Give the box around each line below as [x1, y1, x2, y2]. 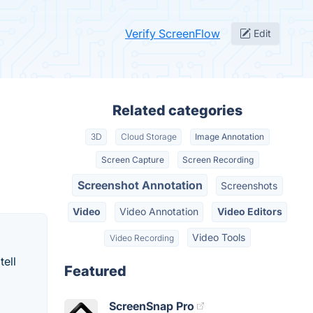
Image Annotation [195, 131, 265, 143]
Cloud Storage [120, 131, 177, 143]
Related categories [112, 102, 242, 119]
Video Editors [217, 205, 282, 218]
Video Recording [109, 232, 174, 243]
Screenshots [221, 179, 278, 191]
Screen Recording [182, 154, 254, 165]
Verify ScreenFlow [125, 27, 220, 41]
